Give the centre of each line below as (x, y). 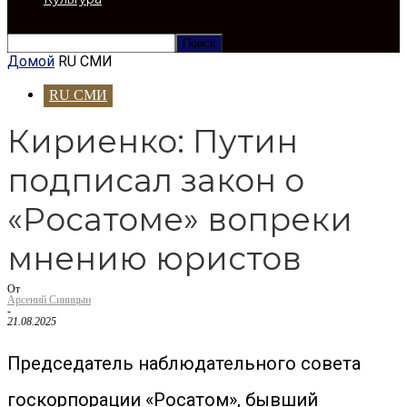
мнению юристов (154, 258)
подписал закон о (156, 180)
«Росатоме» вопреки (180, 219)
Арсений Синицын (49, 300)
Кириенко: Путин (153, 141)
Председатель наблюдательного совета (184, 363)
